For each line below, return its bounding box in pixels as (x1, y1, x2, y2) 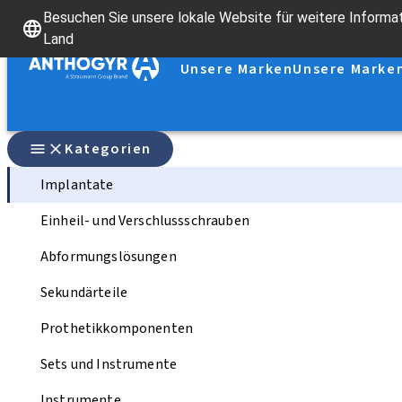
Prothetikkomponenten (40, 319, 194, 338)
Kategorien (65, 139, 152, 159)
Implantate (40, 175, 114, 195)
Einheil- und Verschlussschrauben (40, 211, 249, 231)
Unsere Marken (179, 59, 293, 79)
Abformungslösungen (40, 247, 177, 267)
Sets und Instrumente (40, 354, 178, 374)
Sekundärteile (40, 283, 127, 302)
